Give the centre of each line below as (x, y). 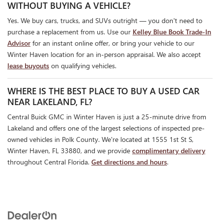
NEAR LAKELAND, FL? (50, 102)
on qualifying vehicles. (83, 66)
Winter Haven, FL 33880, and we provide (70, 151)
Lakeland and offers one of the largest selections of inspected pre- (106, 128)
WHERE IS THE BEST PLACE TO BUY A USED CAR (103, 91)
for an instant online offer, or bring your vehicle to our (112, 43)
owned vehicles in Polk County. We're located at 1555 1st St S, (100, 139)
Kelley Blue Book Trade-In (172, 32)
